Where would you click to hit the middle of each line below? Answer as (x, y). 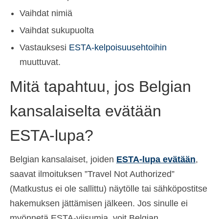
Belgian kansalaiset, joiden (63, 159)
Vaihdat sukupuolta (57, 31)
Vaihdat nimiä (46, 13)
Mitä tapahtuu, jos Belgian (100, 87)
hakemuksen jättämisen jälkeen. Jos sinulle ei (99, 203)
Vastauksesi (44, 48)
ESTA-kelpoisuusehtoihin (118, 48)
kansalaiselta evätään (86, 111)
